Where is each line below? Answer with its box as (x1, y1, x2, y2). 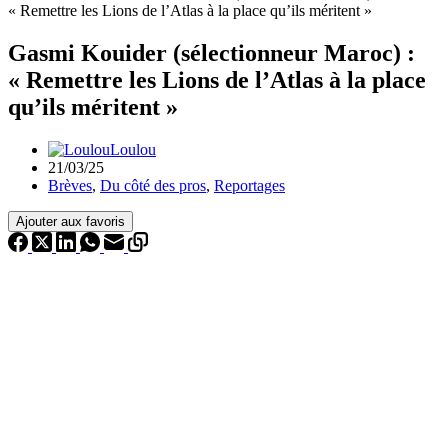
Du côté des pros (100, 177, 206, 195)
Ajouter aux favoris (16, 214, 125, 230)
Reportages (214, 177, 285, 195)
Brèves (48, 177, 92, 195)
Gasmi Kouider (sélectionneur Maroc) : (8, 40, 415, 67)
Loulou (110, 141, 156, 159)
